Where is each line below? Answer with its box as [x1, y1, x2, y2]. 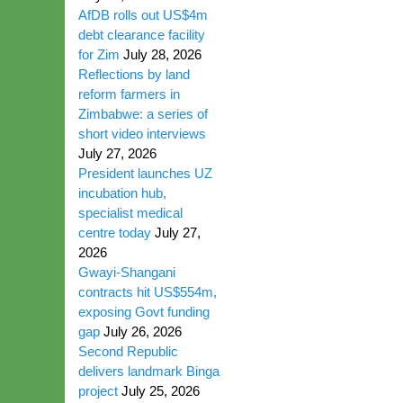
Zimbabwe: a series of [78, 106, 208, 121]
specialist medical [78, 205, 183, 220]
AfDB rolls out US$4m [78, 7, 208, 22]
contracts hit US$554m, [78, 284, 217, 300]
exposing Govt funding [78, 304, 210, 319]
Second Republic [78, 344, 178, 359]
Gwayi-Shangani [78, 264, 175, 280]
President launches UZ [78, 166, 212, 181]
